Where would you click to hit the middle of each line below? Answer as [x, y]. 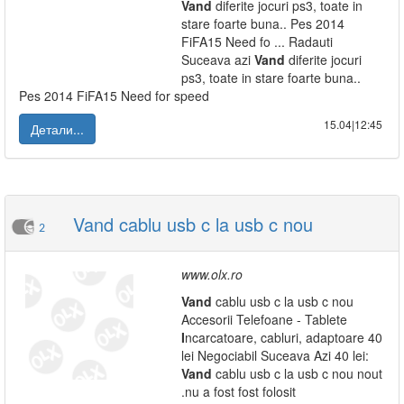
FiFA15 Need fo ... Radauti [257, 41]
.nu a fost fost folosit [239, 391]
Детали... [57, 129]
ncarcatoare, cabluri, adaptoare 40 [284, 337]
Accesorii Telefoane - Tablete [264, 319]
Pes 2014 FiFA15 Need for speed [114, 96]
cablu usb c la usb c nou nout [297, 373]
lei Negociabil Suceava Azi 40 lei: [275, 355]
